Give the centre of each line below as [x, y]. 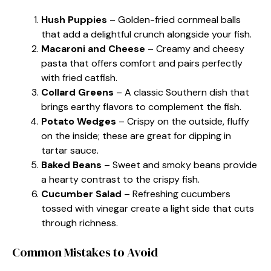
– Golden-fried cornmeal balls [174, 19]
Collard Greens [77, 92]
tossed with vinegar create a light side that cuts [148, 208]
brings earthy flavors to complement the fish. [141, 106]
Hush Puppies [74, 19]
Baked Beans [71, 165]
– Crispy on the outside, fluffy [183, 121]
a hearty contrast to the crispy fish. [120, 179]
